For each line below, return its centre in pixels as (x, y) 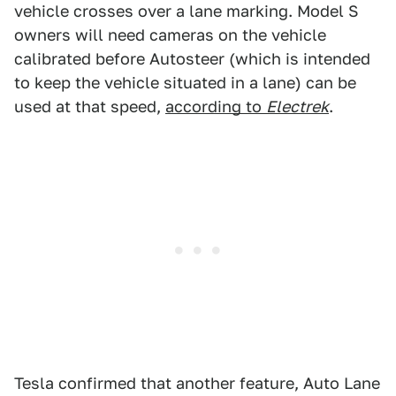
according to (216, 107)
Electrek (297, 107)
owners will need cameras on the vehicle (170, 35)
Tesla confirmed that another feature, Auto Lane (197, 383)
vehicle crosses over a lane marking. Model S (187, 11)
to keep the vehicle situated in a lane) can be (185, 83)
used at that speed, (90, 107)
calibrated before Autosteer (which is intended (192, 59)
